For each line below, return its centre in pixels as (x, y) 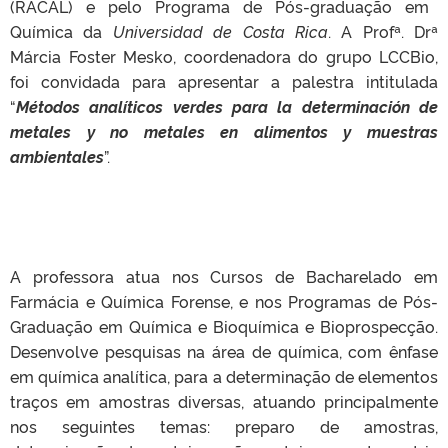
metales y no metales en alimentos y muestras (224, 131)
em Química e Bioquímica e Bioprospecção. (268, 326)
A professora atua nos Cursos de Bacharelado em (224, 276)
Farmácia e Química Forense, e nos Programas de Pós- (224, 301)
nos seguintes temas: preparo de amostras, (224, 426)
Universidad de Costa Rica (220, 31)
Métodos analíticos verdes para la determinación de (227, 106)
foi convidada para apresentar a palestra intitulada (224, 81)
